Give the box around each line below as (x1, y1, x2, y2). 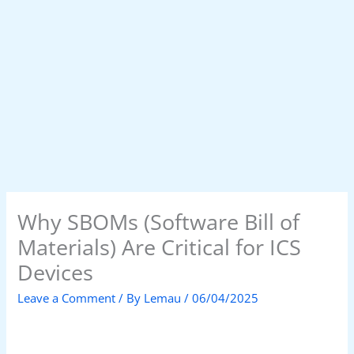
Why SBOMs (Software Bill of (17, 207, 300, 237)
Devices (17, 258, 94, 288)
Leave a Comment (17, 289, 116, 306)
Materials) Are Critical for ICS (17, 232, 302, 262)
